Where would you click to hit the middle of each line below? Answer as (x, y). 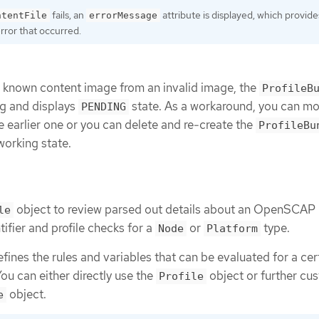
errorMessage (123, 15)
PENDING (104, 107)
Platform (232, 228)
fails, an (68, 15)
